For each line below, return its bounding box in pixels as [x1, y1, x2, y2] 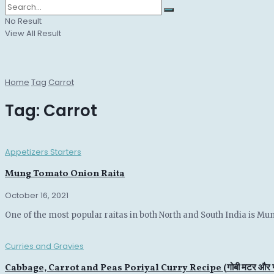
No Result [5, 15, 42, 27]
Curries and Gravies [5, 240, 84, 253]
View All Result [5, 28, 61, 39]
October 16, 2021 [5, 190, 68, 202]
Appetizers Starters [5, 146, 81, 158]
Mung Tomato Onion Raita [5, 168, 125, 181]
